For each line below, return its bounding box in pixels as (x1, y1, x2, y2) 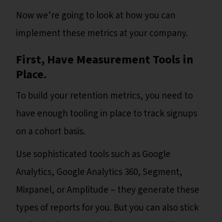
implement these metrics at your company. (16, 27, 190, 41)
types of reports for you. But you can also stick (16, 201, 199, 215)
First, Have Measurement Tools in (16, 51, 193, 69)
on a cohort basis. (16, 125, 87, 139)
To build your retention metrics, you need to (16, 89, 193, 103)
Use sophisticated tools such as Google (16, 148, 170, 162)
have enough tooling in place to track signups (16, 107, 197, 121)
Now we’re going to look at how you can (16, 9, 175, 23)
